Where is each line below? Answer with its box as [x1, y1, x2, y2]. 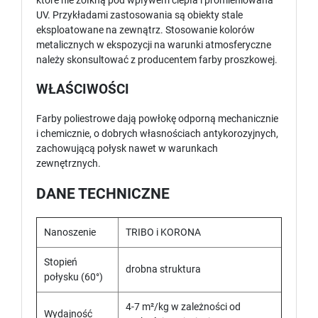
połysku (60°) [44, 271, 105, 283]
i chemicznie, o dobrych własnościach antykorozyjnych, [36, 128, 278, 140]
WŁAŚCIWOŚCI [36, 82, 129, 98]
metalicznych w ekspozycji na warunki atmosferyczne [36, 39, 271, 51]
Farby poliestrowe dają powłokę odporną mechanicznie [36, 113, 278, 125]
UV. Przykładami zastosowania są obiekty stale [36, 9, 243, 21]
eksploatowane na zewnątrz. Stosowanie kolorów [36, 24, 255, 36]
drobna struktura [126, 263, 201, 275]
